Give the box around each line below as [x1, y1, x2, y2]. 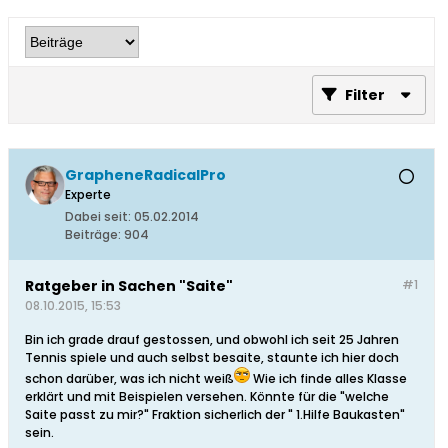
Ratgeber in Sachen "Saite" [25, 276, 233, 297]
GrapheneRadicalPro [65, 165, 226, 186]
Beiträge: [65, 226, 121, 244]
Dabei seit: [65, 208, 131, 226]
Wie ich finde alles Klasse [250, 370, 407, 388]
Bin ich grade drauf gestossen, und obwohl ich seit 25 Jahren [25, 331, 399, 349]
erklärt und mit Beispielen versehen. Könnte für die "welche [25, 388, 389, 406]
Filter [345, 85, 385, 106]
